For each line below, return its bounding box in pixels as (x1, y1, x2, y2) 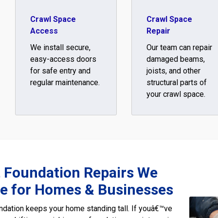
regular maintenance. (30, 77, 100, 87)
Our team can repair (146, 42, 212, 52)
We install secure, (30, 42, 91, 52)
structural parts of (146, 77, 207, 87)
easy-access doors (30, 54, 97, 64)
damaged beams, (146, 54, 205, 64)
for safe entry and (30, 66, 91, 75)
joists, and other (146, 66, 200, 75)
